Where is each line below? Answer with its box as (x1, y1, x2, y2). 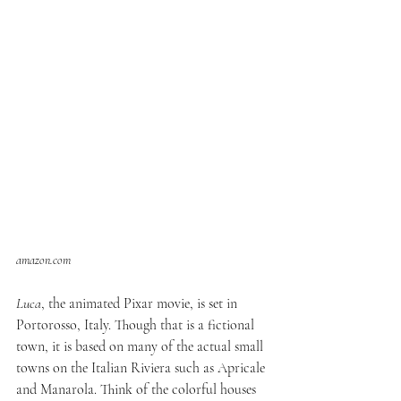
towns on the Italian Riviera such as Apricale (16, 359, 269, 378)
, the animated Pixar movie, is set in (41, 294, 241, 313)
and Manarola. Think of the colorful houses (16, 380, 260, 399)
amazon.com (16, 252, 71, 269)
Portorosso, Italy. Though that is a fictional (16, 316, 258, 335)
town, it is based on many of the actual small (16, 337, 267, 356)
